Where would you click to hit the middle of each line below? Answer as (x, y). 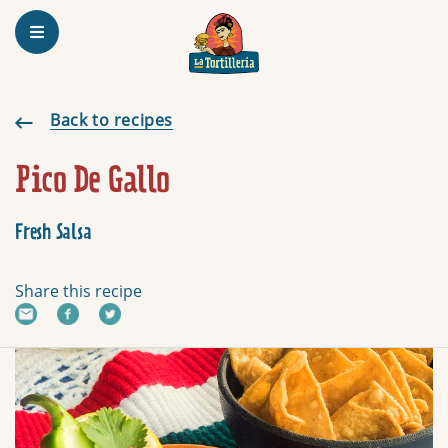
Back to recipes (111, 120)
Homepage (248, 33)
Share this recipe (78, 291)
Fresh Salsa (53, 233)
